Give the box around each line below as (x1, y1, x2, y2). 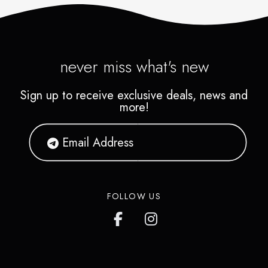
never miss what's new (59, 54, 209, 80)
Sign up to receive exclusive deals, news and (20, 87, 248, 105)
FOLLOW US (106, 190, 162, 203)
